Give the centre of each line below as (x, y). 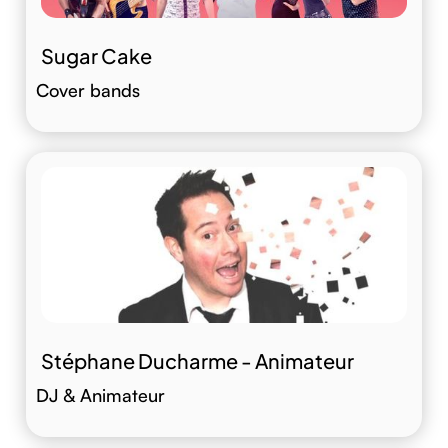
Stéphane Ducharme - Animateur (197, 361)
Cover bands (88, 89)
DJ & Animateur (100, 395)
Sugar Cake (96, 55)
